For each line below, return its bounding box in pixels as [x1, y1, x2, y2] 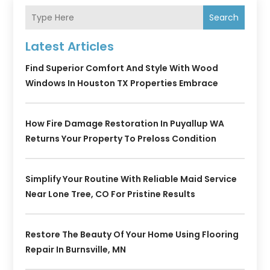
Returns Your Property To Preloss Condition [25, 133, 217, 145]
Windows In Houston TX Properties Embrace [25, 77, 219, 90]
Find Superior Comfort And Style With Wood [25, 62, 219, 75]
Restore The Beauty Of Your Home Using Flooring [25, 228, 239, 241]
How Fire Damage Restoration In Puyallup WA [25, 118, 225, 130]
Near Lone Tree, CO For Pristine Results [25, 188, 196, 201]
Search [209, 11, 239, 24]
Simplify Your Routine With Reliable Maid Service [25, 173, 237, 186]
